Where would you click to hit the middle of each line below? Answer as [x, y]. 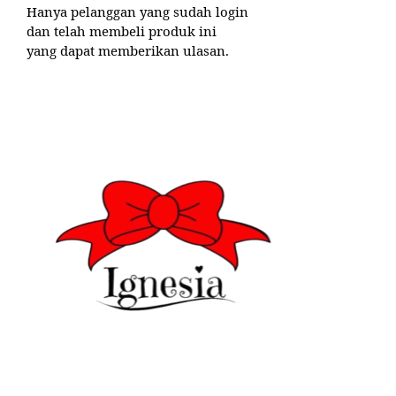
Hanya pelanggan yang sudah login [137, 12]
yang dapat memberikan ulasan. [128, 51]
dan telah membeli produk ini [122, 31]
